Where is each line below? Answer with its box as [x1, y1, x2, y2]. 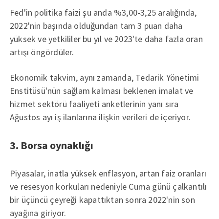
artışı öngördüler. [10, 46, 74, 58]
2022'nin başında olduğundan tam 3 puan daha [10, 20, 183, 31]
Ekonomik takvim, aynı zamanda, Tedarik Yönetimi [10, 72, 199, 83]
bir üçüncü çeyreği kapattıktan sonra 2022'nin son [10, 194, 195, 205]
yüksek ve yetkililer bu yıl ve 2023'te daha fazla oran [10, 33, 203, 44]
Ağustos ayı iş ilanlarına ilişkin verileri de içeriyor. [10, 111, 191, 123]
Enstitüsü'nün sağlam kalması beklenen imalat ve [10, 85, 194, 96]
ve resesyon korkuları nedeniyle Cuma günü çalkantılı [10, 181, 207, 192]
